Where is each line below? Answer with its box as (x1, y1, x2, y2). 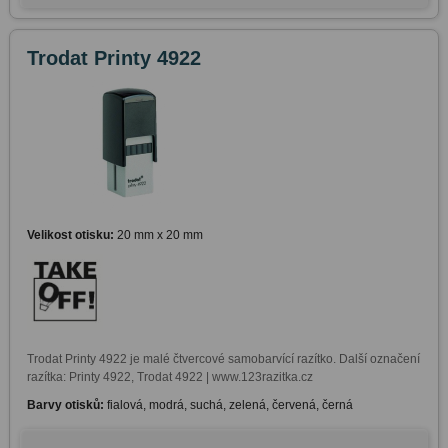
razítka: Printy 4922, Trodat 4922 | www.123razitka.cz (26, 369, 313, 384)
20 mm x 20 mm (113, 228, 203, 243)
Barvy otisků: (26, 397, 107, 412)
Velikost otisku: (26, 228, 114, 243)
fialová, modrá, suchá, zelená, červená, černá (106, 397, 353, 412)
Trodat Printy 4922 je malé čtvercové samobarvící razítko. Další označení (26, 351, 420, 366)
